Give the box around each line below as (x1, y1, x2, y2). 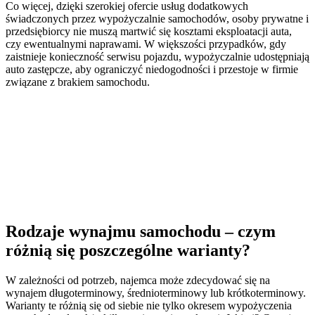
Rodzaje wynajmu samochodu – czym (6, 222, 276, 241)
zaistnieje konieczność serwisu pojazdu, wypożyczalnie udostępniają (6, 51, 309, 63)
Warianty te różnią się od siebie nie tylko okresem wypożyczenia (6, 300, 292, 312)
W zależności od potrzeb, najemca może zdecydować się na (6, 274, 270, 287)
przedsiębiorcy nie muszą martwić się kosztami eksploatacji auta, (6, 25, 292, 38)
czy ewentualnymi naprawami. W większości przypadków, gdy (6, 38, 286, 51)
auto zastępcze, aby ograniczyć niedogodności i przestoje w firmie (6, 63, 298, 76)
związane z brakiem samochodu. (6, 76, 150, 89)
